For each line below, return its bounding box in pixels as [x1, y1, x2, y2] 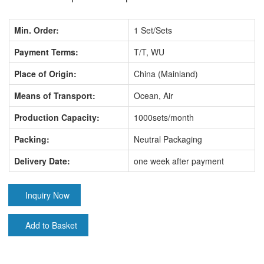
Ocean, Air [134, 90, 173, 101]
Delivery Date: [14, 155, 70, 167]
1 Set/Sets [134, 24, 172, 36]
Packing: [14, 133, 49, 145]
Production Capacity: [14, 111, 100, 123]
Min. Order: [14, 24, 59, 36]
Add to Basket [25, 219, 77, 231]
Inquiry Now [25, 189, 70, 201]
